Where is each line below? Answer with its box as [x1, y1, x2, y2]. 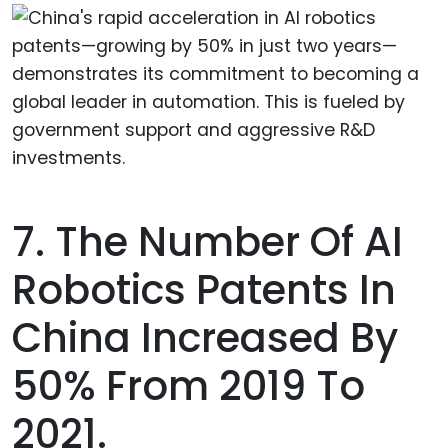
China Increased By [12, 309, 398, 366]
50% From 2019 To [12, 357, 365, 414]
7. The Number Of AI [12, 213, 403, 270]
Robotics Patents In [12, 261, 396, 318]
